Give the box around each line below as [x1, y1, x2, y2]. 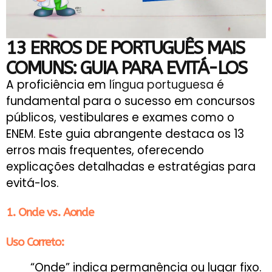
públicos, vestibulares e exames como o [6, 109, 234, 126]
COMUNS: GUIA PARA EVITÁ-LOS [6, 57, 246, 79]
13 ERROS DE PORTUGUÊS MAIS [6, 37, 244, 59]
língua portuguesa [109, 76, 214, 93]
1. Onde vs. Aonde [6, 206, 93, 220]
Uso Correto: [6, 236, 64, 250]
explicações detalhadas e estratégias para [6, 158, 256, 175]
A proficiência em [6, 76, 109, 93]
